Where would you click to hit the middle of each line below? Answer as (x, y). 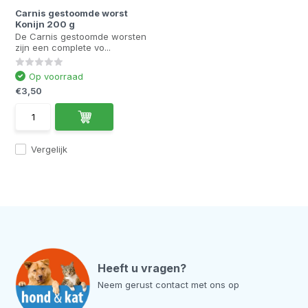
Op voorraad (56, 76)
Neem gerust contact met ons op (169, 285)
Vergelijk (49, 149)
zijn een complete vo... (63, 47)
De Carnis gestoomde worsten (81, 36)
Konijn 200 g (45, 24)
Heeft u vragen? (142, 268)
